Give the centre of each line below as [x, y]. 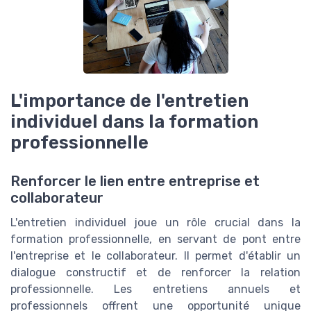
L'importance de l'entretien [129, 100]
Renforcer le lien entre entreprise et [135, 181]
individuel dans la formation [134, 121]
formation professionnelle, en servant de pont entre [155, 239]
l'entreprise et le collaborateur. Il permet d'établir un [155, 255]
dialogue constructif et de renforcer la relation [155, 272]
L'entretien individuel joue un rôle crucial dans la [155, 222]
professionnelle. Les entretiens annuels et [155, 289]
